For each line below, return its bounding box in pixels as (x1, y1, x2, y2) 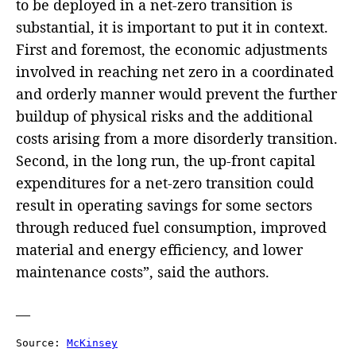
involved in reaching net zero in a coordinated (16, 62, 334, 81)
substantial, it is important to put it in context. (16, 17, 328, 37)
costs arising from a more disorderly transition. (16, 129, 338, 148)
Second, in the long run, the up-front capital (16, 151, 315, 170)
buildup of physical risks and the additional (16, 106, 313, 126)
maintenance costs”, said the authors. (16, 262, 269, 281)
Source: (16, 337, 67, 349)
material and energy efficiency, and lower (16, 240, 303, 259)
